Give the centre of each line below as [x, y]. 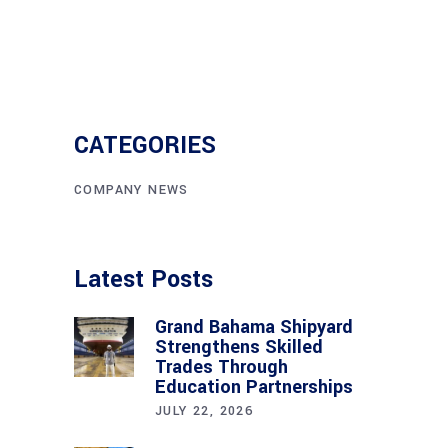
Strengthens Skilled [239, 347]
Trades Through [221, 367]
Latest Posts [143, 280]
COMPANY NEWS [131, 190]
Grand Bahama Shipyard [254, 327]
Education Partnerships [254, 387]
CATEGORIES [145, 146]
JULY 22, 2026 [204, 411]
